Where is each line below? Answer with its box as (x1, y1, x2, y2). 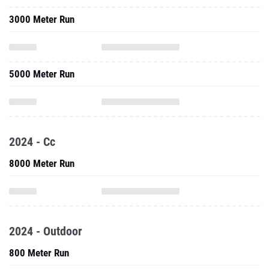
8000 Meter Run (9, 157, 74, 169)
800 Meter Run (9, 247, 69, 259)
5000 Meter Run (9, 68, 74, 80)
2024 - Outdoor (9, 224, 82, 238)
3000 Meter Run (9, 13, 74, 25)
